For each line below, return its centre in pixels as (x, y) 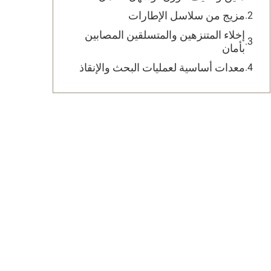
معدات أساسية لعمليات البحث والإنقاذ (162, 67)
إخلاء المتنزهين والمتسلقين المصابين (165, 35)
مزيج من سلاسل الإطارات (187, 15)
